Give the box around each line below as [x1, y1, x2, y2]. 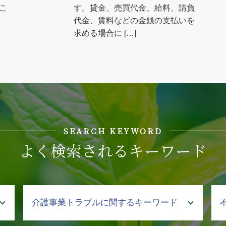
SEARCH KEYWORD [64, 125, 162, 136]
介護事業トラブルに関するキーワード [32, 197, 178, 207]
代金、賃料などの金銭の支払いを [74, 15, 195, 25]
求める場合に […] [74, 28, 137, 37]
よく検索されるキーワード [19, 139, 207, 161]
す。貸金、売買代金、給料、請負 [74, 3, 195, 12]
